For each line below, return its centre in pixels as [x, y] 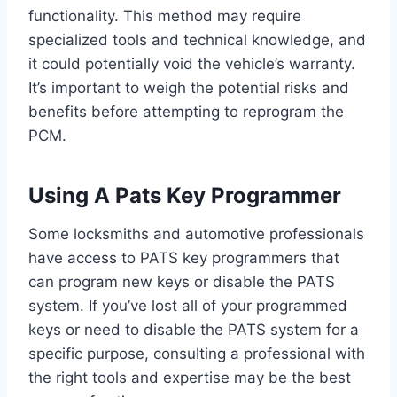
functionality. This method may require [165, 16]
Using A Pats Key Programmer [185, 196]
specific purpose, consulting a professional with [197, 354]
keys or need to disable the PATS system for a [194, 330]
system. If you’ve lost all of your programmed [188, 306]
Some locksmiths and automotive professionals [196, 234]
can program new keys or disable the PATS [182, 282]
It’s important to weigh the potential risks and [189, 88]
